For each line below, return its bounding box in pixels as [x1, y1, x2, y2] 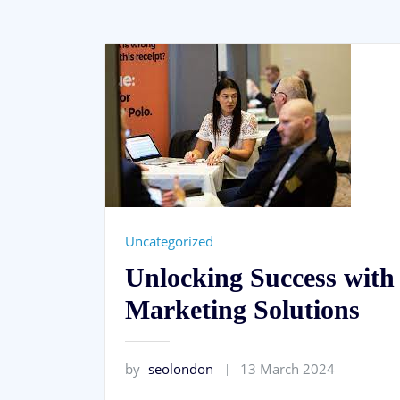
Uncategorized [125, 232, 213, 251]
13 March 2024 [240, 359, 336, 378]
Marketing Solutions [125, 294, 360, 324]
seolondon [148, 359, 213, 378]
